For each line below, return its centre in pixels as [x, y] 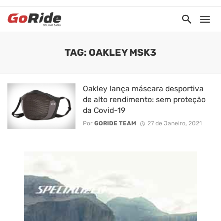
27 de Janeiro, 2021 [174, 124]
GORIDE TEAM [115, 124]
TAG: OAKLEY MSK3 [110, 53]
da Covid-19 [104, 110]
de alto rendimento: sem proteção [144, 99]
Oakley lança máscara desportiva [143, 89]
